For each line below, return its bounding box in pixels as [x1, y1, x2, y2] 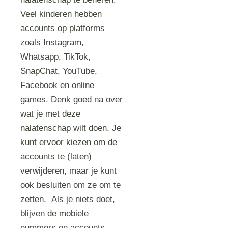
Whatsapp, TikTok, [20, 52, 91, 62]
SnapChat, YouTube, [20, 66, 98, 76]
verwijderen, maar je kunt [20, 166, 117, 176]
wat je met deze [20, 109, 81, 119]
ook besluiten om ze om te [20, 180, 121, 190]
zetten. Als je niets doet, [20, 194, 116, 204]
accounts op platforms [20, 23, 105, 33]
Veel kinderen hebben [20, 9, 102, 19]
